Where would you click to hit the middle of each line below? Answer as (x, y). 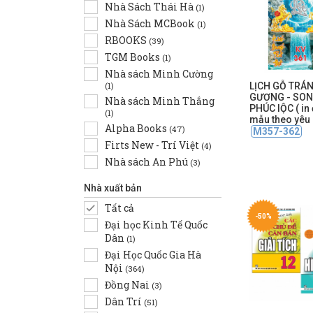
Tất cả (119, 208)
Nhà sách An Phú (147, 162)
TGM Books (133, 57)
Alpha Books (137, 128)
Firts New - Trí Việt (153, 145)
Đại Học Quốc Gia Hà (153, 255)
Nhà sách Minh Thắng (160, 101)
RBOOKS (127, 40)
